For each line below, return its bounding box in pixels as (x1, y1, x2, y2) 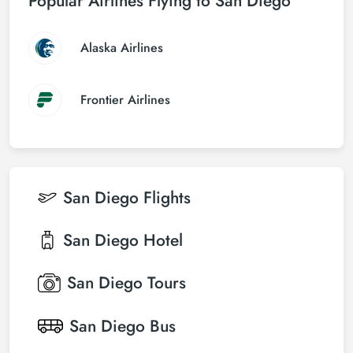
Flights (143, 186, 191, 210)
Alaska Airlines (80, 39, 163, 57)
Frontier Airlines (80, 91, 170, 109)
